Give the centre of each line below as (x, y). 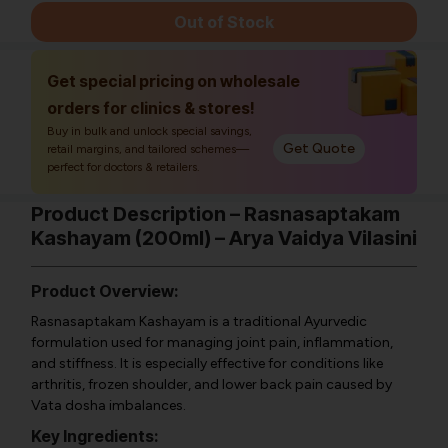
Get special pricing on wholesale (173, 81)
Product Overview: (105, 291)
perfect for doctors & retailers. (123, 167)
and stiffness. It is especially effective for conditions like (207, 363)
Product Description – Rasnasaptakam (215, 214)
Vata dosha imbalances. (108, 405)
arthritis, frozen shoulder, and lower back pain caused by (211, 384)
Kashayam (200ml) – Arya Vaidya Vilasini (224, 238)
